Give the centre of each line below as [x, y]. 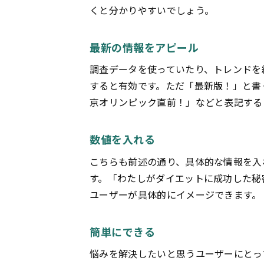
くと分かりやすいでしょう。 [152, 10]
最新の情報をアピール [144, 47]
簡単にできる [123, 231]
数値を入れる [123, 139]
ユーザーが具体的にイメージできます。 [176, 194]
